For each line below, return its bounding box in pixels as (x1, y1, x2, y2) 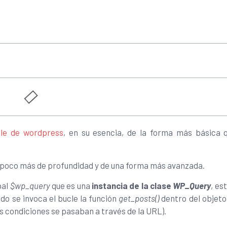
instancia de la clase (90, 180, 173, 191)
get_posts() (119, 193, 160, 203)
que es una (50, 180, 90, 191)
